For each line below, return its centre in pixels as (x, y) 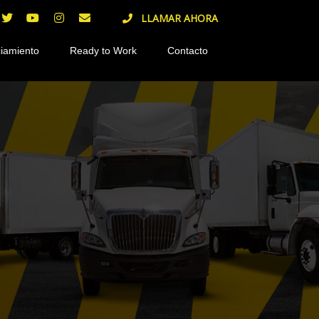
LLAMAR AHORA (179, 18)
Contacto (187, 51)
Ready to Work (103, 51)
